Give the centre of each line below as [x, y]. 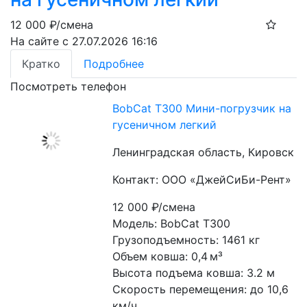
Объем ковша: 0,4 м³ [168, 256]
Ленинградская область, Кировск [204, 152]
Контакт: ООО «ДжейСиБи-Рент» [202, 180]
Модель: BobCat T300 [172, 223]
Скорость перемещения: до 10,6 [201, 289]
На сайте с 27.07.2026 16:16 [84, 41]
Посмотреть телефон [68, 86]
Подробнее [114, 64]
